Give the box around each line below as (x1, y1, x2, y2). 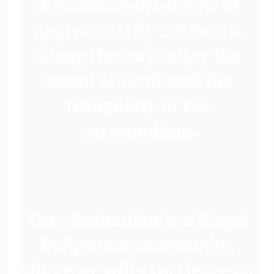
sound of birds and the (43, 69, 237, 91)
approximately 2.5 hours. (33, 19, 247, 41)
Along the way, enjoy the (35, 44, 246, 66)
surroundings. (82, 119, 199, 141)
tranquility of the (65, 94, 215, 116)
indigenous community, (40, 234, 240, 256)
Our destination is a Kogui (27, 209, 253, 231)
